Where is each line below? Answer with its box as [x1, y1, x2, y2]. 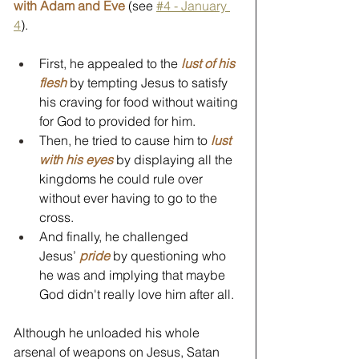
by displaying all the [116, 151, 236, 167]
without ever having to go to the [39, 189, 220, 206]
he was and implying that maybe [39, 266, 228, 283]
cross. [39, 208, 74, 225]
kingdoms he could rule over [39, 170, 206, 187]
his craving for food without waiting [39, 93, 241, 110]
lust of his [181, 54, 238, 71]
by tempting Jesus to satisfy [67, 74, 231, 91]
